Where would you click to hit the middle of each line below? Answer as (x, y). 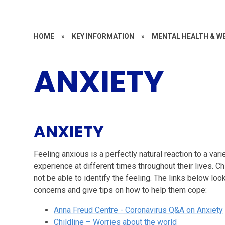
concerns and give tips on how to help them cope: (121, 190)
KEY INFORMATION (103, 36)
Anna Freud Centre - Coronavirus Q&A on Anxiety (139, 210)
